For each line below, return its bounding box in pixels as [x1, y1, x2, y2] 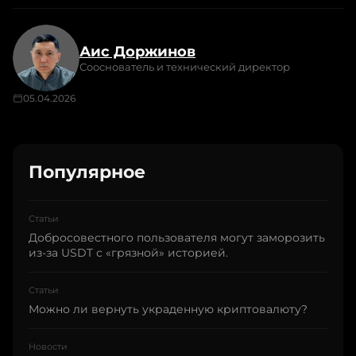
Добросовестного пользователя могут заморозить [29, 230, 325, 245]
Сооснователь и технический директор [79, 60, 290, 73]
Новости [29, 340, 68, 352]
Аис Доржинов [79, 42, 195, 60]
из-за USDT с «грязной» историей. [29, 245, 228, 260]
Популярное [29, 161, 145, 183]
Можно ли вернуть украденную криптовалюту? [29, 301, 308, 316]
